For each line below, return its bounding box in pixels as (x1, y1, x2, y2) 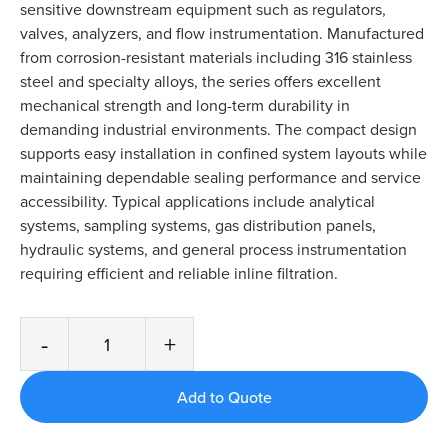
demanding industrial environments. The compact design (20, 118, 417, 141)
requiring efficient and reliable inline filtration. (20, 262, 338, 285)
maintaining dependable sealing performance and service (20, 166, 421, 189)
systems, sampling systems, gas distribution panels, (20, 214, 376, 237)
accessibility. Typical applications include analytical (20, 190, 375, 213)
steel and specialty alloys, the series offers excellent (20, 70, 381, 93)
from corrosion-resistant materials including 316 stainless (20, 46, 412, 69)
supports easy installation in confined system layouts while (20, 142, 427, 165)
